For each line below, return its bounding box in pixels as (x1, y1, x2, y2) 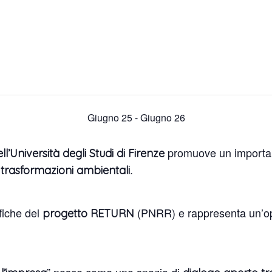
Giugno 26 (140, 110, 185, 124)
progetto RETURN (42, 206, 135, 220)
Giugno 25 (87, 110, 132, 124)
